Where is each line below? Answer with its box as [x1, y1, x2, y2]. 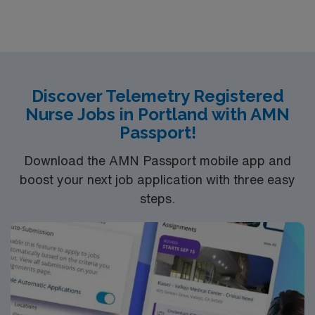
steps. [140, 191, 175, 205]
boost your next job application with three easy [20, 172, 295, 186]
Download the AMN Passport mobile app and [24, 153, 291, 167]
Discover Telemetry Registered [31, 86, 284, 106]
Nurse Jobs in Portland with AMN [25, 104, 290, 124]
